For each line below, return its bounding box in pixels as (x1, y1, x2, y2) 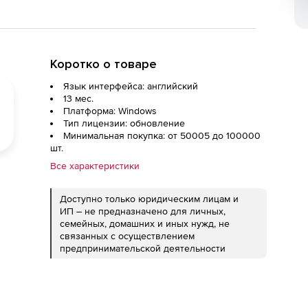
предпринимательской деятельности (60, 243, 225, 254)
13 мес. (63, 93, 93, 104)
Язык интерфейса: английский (63, 80, 198, 91)
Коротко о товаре (50, 56, 157, 71)
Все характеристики (50, 160, 140, 171)
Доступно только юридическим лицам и (60, 193, 239, 204)
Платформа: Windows (63, 105, 157, 116)
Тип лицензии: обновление (63, 118, 185, 129)
